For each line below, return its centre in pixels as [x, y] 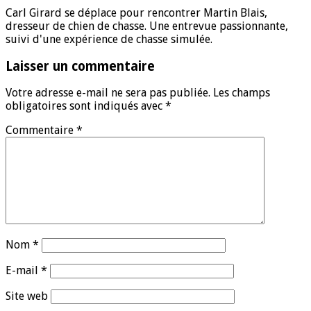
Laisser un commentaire [80, 66]
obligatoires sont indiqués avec [85, 106]
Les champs [242, 93]
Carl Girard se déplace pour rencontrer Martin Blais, [136, 12]
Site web [27, 296]
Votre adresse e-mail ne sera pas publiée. [108, 93]
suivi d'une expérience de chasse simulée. [109, 39]
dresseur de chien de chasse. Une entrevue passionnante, [147, 26]
